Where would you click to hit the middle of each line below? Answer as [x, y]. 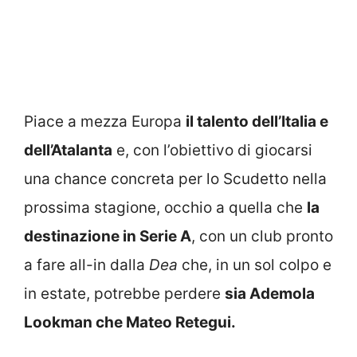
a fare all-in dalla [86, 265]
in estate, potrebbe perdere [124, 294]
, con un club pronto [262, 237]
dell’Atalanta [68, 151]
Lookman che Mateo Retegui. [130, 323]
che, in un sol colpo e [255, 265]
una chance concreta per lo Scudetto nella [175, 179]
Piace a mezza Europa [105, 122]
